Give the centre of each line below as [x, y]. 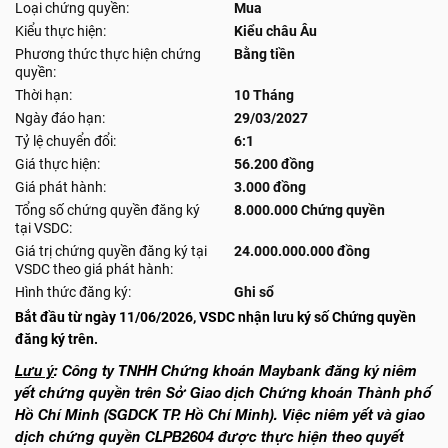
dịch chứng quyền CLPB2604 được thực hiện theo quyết [209, 436]
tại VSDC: [43, 228]
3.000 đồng [270, 187]
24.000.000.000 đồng [302, 251]
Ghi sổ [254, 292]
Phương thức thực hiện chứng [108, 54]
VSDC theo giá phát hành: [94, 269]
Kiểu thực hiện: [60, 31]
